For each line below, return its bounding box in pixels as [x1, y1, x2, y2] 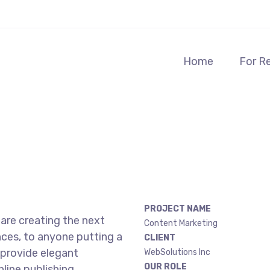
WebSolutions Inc [144, 247, 210, 257]
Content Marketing [144, 218, 218, 228]
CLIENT [144, 233, 175, 243]
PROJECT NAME [144, 204, 211, 214]
